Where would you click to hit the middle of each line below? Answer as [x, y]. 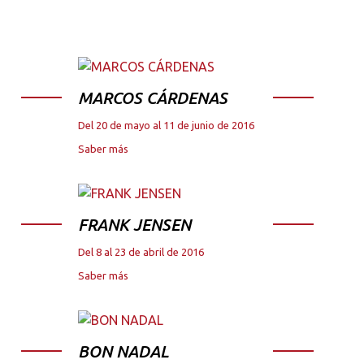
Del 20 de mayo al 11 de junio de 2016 [166, 126]
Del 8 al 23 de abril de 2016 [141, 251]
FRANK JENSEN [134, 224]
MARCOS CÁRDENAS [153, 98]
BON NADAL [123, 351]
